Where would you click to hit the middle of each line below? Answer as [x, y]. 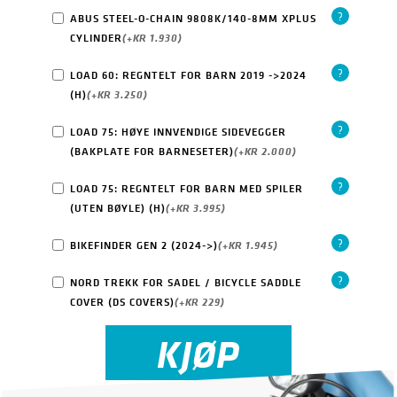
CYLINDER [96, 38]
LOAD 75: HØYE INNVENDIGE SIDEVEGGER [178, 132]
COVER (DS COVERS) [122, 302]
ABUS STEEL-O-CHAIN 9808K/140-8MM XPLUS [193, 19]
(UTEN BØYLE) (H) [117, 208]
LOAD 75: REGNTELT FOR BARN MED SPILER [186, 189]
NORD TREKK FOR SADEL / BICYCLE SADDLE [185, 283]
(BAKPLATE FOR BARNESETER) [152, 152]
